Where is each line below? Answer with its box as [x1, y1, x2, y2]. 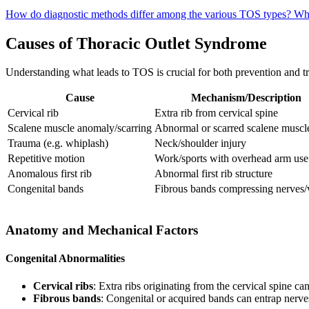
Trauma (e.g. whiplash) [8, 137, 108, 150]
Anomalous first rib [8, 168, 92, 180]
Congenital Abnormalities [6, 252, 125, 265]
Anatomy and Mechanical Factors [6, 223, 198, 238]
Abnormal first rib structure [154, 168, 272, 180]
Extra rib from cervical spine [154, 107, 278, 119]
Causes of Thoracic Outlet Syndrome [6, 34, 267, 52]
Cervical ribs [33, 279, 93, 292]
